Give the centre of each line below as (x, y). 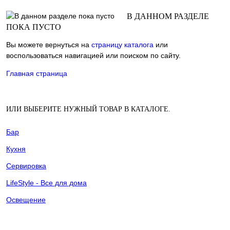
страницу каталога (122, 45)
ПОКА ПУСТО (34, 27)
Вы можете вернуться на (49, 45)
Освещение (26, 200)
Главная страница (37, 73)
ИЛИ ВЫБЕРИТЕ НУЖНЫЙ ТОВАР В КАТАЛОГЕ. (88, 109)
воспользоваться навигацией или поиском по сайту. (93, 55)
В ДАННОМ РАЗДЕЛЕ (168, 16)
